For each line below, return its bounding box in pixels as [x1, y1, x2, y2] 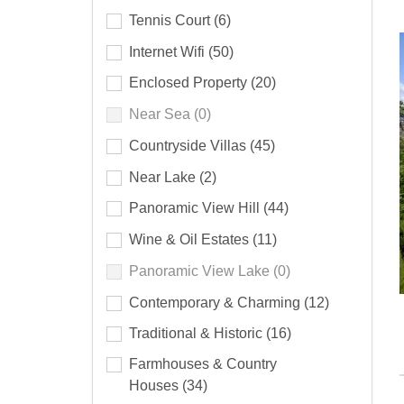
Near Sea [129, 106, 194, 123]
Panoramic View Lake [129, 262, 273, 279]
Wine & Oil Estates [129, 232, 252, 248]
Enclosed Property [129, 75, 251, 91]
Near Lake [129, 169, 199, 185]
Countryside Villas [129, 137, 250, 153]
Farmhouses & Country [129, 356, 277, 372]
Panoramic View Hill [129, 200, 263, 216]
